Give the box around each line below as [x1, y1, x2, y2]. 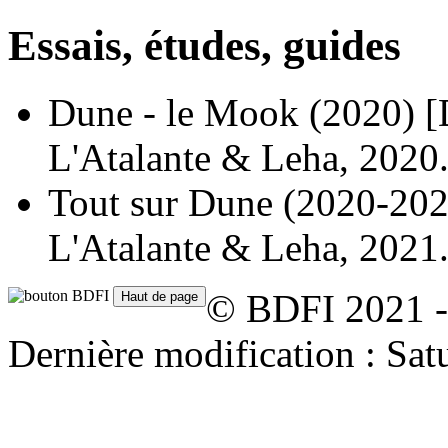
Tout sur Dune [48, 180, 273, 224]
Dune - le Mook [48, 90, 299, 134]
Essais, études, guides [8, 21, 401, 69]
